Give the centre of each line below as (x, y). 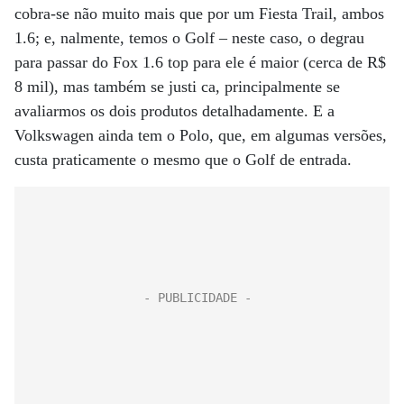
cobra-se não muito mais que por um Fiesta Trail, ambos (199, 13)
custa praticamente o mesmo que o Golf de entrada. (183, 159)
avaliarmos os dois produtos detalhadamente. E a (174, 110)
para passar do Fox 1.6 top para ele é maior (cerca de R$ (200, 62)
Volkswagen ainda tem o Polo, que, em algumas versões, (201, 135)
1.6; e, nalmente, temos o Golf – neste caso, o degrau (189, 37)
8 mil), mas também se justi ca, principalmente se (177, 86)
